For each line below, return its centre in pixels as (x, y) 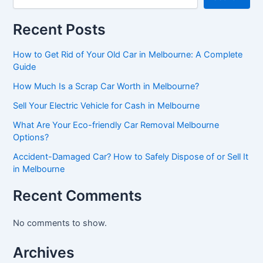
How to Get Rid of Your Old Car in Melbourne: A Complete (128, 54)
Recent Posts (60, 29)
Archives (44, 252)
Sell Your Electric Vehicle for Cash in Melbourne (107, 105)
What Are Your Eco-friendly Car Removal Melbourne (116, 125)
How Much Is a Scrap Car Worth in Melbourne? (106, 86)
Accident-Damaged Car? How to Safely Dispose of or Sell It (131, 156)
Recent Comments (78, 196)
